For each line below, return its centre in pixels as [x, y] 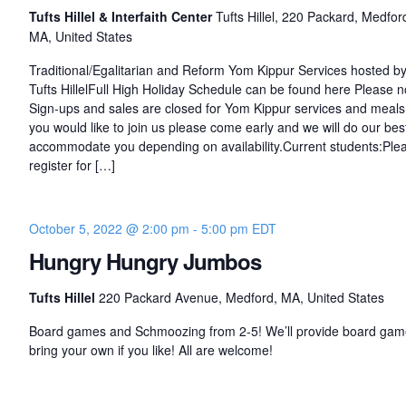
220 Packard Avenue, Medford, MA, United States [241, 298]
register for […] [72, 165]
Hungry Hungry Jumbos [145, 261]
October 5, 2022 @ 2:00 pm [109, 229]
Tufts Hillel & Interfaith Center [122, 17]
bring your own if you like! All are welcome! [150, 350]
